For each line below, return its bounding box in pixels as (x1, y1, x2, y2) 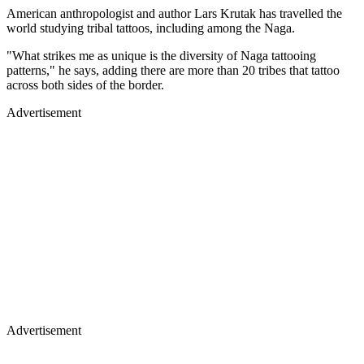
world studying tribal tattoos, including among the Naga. (6, 20, 295, 35)
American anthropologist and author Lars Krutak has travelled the (6, 6, 342, 20)
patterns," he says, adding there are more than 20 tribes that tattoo (6, 63, 340, 77)
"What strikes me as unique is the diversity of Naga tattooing (6, 48, 316, 63)
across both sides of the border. (6, 77, 164, 92)
